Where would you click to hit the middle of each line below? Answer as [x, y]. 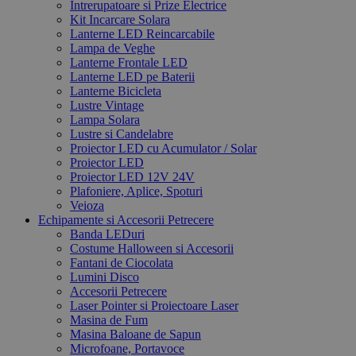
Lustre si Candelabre [122, 133]
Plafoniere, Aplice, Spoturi [136, 191]
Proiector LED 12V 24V [132, 176]
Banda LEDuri [107, 234]
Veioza [87, 205]
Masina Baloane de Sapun [135, 334]
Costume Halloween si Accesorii [152, 248]
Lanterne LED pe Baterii [132, 76]
